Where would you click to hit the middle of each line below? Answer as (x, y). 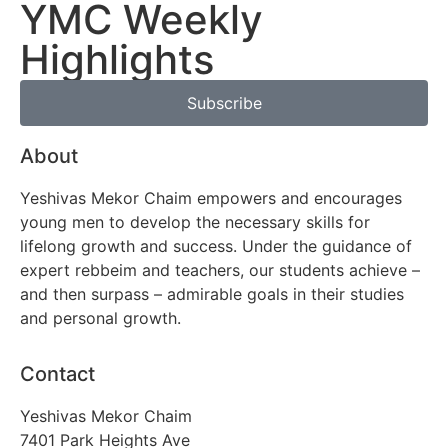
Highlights (117, 59)
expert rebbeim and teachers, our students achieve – (220, 270)
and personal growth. (100, 318)
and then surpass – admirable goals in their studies (212, 294)
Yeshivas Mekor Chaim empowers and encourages (211, 198)
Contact (57, 374)
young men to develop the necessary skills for (195, 222)
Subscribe (224, 103)
